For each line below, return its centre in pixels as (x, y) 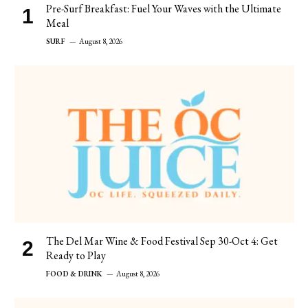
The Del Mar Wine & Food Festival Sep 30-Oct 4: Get (162, 241)
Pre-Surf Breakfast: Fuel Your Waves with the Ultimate (164, 9)
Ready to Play (76, 256)
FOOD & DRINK (74, 274)
